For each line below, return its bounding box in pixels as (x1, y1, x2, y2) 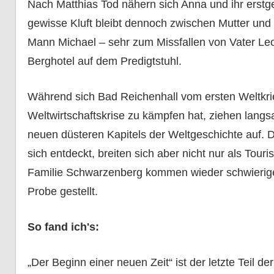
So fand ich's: (27, 221, 99, 234)
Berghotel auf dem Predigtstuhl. (27, 55, 182, 68)
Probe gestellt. (27, 185, 98, 198)
